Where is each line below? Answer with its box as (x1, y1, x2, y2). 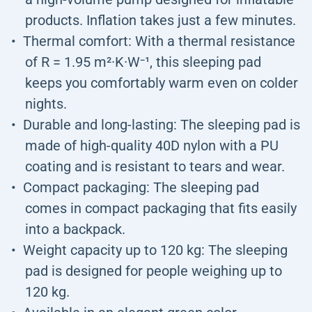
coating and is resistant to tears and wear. (25, 158, 285, 175)
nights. (25, 95, 67, 112)
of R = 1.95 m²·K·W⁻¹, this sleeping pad (25, 54, 261, 70)
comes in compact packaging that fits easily (25, 200, 297, 217)
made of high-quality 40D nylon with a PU (25, 137, 279, 154)
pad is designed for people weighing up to (25, 263, 282, 279)
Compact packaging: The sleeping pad (23, 179, 259, 196)
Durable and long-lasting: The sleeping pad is (23, 116, 300, 133)
